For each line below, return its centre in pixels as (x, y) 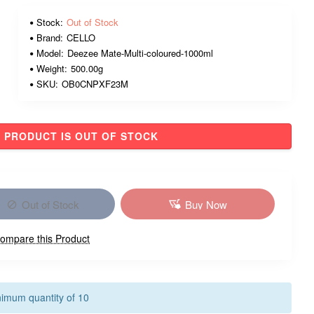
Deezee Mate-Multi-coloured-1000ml (140, 53)
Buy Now (206, 204)
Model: (50, 53)
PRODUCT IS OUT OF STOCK (81, 136)
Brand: (50, 37)
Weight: (52, 68)
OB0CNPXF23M (95, 84)
